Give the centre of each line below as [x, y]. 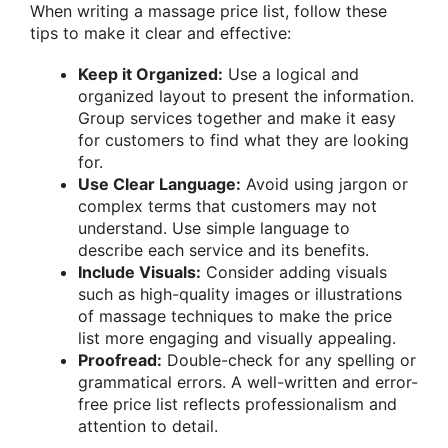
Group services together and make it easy [237, 117]
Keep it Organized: [150, 73]
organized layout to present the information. [246, 95]
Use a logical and [291, 73]
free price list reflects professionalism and [237, 403]
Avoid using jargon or [324, 183]
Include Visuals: [139, 271]
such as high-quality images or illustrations [240, 293]
